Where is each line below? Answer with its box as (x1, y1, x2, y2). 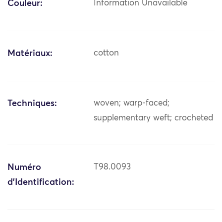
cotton (94, 49, 119, 58)
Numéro (7, 163, 41, 172)
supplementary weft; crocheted (94, 114, 214, 123)
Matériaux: (7, 49, 53, 58)
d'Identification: (7, 178, 74, 187)
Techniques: (7, 99, 57, 109)
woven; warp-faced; (94, 99, 170, 108)
